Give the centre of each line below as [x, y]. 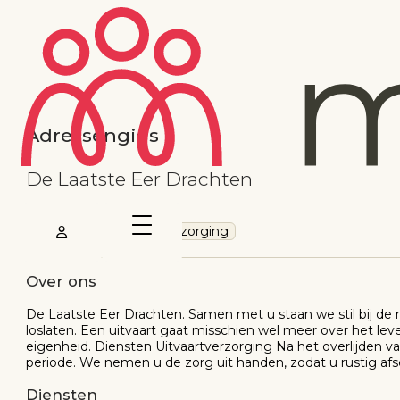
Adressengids [92, 136]
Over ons [61, 282]
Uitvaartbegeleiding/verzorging [131, 231]
